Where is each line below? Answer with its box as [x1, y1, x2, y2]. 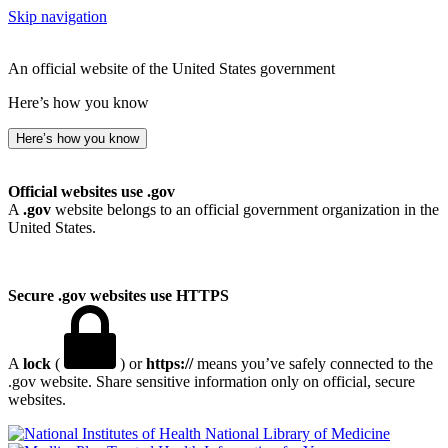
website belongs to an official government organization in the [51, 201, 439, 218]
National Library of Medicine [205, 425, 390, 442]
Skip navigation [8, 8, 107, 25]
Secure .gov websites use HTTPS [8, 287, 229, 304]
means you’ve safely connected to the [193, 355, 433, 372]
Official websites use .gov [8, 183, 175, 200]
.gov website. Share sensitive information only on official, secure [8, 373, 415, 390]
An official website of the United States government [8, 60, 335, 77]
